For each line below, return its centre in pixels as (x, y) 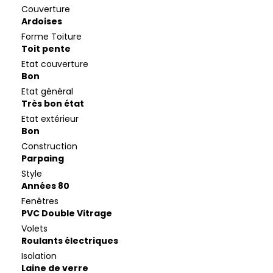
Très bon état (53, 104)
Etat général (47, 92)
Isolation (39, 256)
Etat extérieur (50, 119)
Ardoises (42, 22)
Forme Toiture (51, 37)
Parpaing (43, 159)
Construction (49, 147)
